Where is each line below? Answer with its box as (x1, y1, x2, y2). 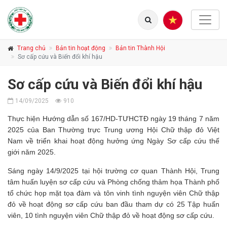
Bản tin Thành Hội (116, 45, 165, 52)
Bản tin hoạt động (56, 45, 105, 52)
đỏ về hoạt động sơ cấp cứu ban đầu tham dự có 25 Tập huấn (8, 200, 219, 208)
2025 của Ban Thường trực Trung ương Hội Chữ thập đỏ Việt (8, 126, 219, 134)
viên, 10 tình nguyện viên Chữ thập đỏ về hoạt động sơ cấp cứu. (8, 211, 214, 219)
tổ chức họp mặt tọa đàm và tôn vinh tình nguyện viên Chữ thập (8, 189, 219, 197)
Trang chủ (17, 45, 46, 52)
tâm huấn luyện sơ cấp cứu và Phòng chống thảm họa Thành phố (8, 178, 219, 186)
